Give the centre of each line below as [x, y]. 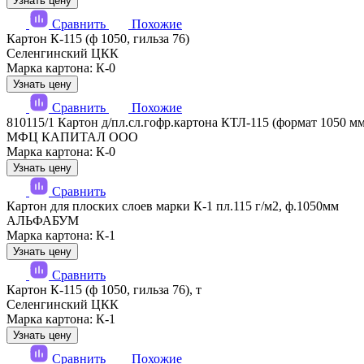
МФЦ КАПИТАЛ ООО [72, 136]
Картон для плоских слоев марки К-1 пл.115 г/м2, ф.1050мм [173, 206]
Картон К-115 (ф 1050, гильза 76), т [104, 289]
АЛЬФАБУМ [43, 220]
